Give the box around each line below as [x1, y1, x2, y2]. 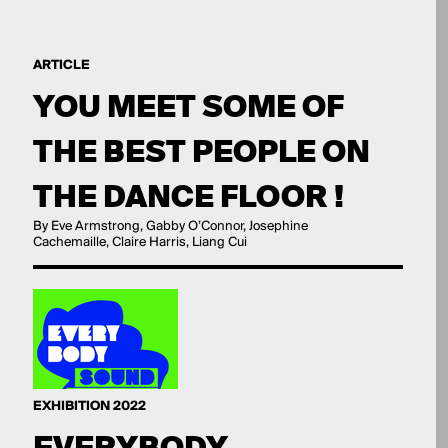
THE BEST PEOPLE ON [32, 132, 370, 171]
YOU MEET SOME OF [32, 87, 344, 126]
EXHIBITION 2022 [32, 399, 146, 414]
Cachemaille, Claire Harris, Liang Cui [32, 235, 247, 250]
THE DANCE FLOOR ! [32, 177, 344, 216]
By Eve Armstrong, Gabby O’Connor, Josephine [32, 219, 308, 234]
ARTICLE [32, 58, 90, 73]
